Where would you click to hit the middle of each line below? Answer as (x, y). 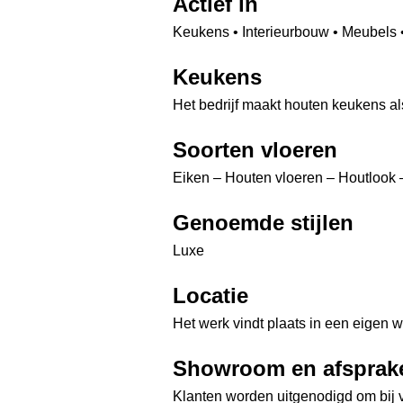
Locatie (210, 296)
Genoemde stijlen (263, 223)
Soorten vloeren (255, 150)
